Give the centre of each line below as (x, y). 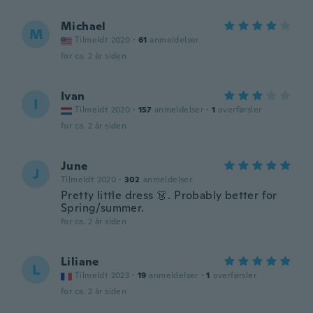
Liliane (80, 262)
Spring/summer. (103, 208)
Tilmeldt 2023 (102, 275)
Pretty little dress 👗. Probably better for (169, 195)
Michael (83, 26)
